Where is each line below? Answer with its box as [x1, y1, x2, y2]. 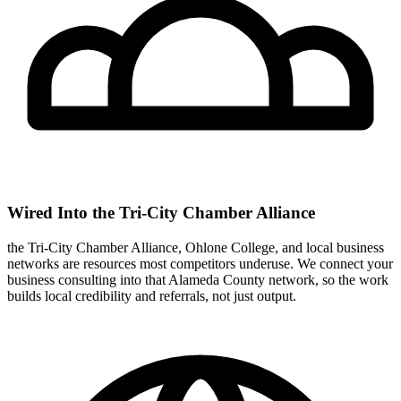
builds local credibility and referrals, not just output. [7, 287, 296, 303]
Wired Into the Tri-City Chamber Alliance [7, 203, 315, 223]
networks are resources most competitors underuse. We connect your [7, 255, 393, 271]
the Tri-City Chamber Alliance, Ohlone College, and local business [7, 239, 384, 255]
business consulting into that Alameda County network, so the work [7, 271, 388, 287]
